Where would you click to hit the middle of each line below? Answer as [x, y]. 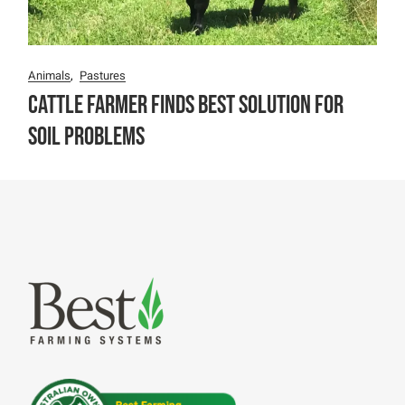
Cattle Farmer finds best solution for [186, 105]
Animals [50, 75]
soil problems [87, 137]
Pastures [103, 75]
